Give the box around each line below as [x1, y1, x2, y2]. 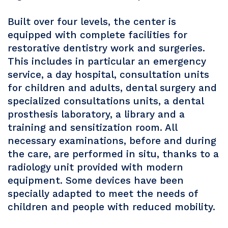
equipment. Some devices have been [8, 175, 184, 187]
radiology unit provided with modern [8, 161, 183, 174]
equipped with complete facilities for [8, 29, 187, 41]
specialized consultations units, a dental [8, 95, 204, 107]
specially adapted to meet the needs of [8, 188, 198, 200]
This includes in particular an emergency [8, 55, 206, 68]
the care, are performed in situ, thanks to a [8, 148, 219, 160]
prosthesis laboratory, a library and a [8, 108, 185, 121]
